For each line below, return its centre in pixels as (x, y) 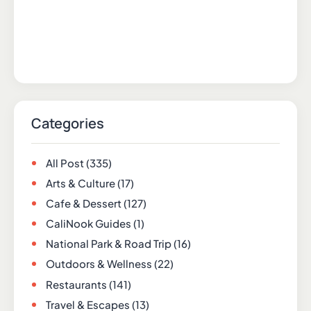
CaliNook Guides (89, 224)
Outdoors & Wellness (99, 264)
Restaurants (76, 284)
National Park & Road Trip (109, 244)
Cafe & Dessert (84, 203)
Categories (68, 123)
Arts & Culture (81, 183)
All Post (65, 162)
